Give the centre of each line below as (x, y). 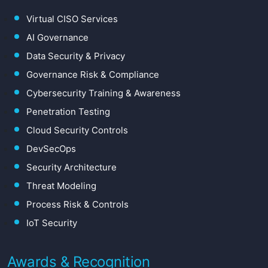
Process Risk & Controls (77, 205)
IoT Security (52, 223)
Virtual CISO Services (72, 19)
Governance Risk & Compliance (93, 75)
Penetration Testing (68, 112)
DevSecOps (51, 149)
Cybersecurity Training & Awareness (103, 93)
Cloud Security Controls (77, 130)
